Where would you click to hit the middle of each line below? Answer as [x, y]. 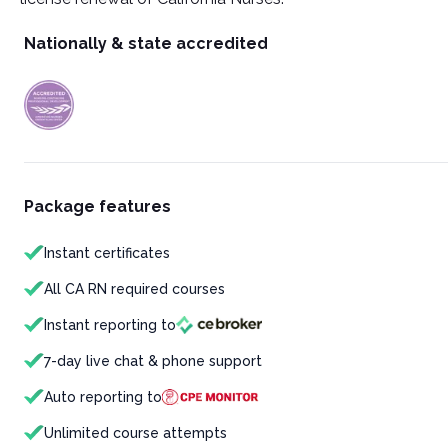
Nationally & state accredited [146, 43]
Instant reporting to [110, 325]
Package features [97, 206]
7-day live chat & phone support [153, 361]
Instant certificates [107, 253]
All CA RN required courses [134, 289]
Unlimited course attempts [135, 433]
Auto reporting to [103, 397]
